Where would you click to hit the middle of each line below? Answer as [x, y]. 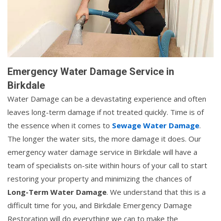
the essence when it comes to [60, 125]
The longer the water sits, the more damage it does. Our [104, 138]
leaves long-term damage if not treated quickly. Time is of [106, 112]
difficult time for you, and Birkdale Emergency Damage [100, 205]
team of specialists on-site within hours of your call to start [107, 165]
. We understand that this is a [156, 192]
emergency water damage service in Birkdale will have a [102, 152]
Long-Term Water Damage [57, 192]
